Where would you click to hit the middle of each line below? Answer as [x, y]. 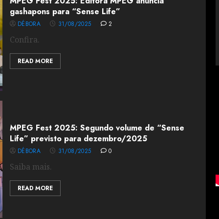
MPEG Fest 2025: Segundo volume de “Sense [97, 128]
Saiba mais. [31, 167]
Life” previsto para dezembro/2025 [78, 139]
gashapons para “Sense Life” [65, 11]
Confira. [24, 40]
